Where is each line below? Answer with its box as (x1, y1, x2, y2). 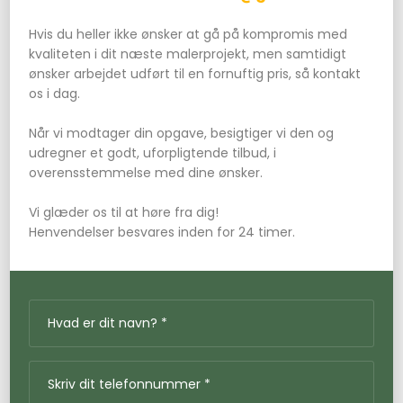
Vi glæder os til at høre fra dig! (29, 202, 219, 221)
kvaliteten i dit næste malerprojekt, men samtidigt (29, 44, 347, 63)
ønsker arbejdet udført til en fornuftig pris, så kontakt (29, 64, 362, 83)
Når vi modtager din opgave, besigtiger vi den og (29, 123, 335, 142)
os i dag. (29, 84, 81, 103)
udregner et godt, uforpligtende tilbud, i (29, 143, 277, 162)
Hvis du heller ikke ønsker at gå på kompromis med (29, 24, 348, 43)
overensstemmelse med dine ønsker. (29, 163, 264, 182)
